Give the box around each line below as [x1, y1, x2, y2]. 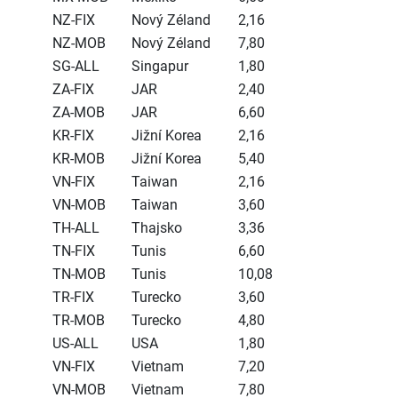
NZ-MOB [52, 35, 106, 52]
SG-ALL [52, 58, 99, 75]
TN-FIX [52, 243, 95, 259]
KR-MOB [52, 150, 105, 167]
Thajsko [131, 219, 182, 236]
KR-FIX [52, 127, 94, 144]
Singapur [131, 58, 188, 75]
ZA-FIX [52, 81, 94, 98]
